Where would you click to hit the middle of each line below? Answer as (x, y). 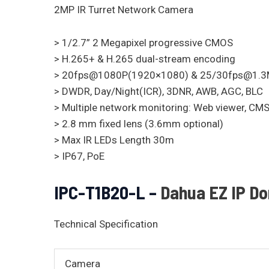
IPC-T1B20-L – (107, 192)
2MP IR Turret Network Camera (124, 10)
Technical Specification (106, 224)
